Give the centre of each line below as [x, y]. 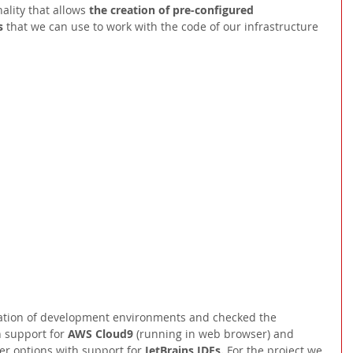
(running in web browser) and [217, 334]
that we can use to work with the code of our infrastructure [164, 27]
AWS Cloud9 [102, 334]
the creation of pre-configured [173, 10]
